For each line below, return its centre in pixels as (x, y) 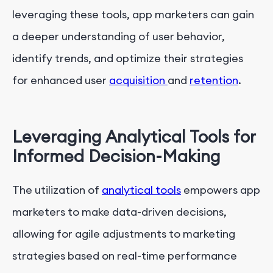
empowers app (221, 190)
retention (214, 80)
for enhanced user (61, 80)
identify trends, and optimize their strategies (128, 58)
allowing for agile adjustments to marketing (124, 234)
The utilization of (57, 190)
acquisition (138, 80)
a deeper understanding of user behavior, (119, 36)
